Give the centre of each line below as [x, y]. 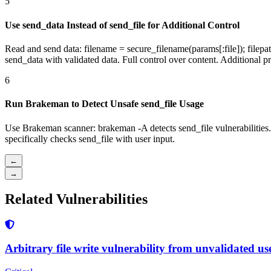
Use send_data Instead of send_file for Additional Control [122, 25]
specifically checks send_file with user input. [90, 139]
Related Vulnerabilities [76, 199]
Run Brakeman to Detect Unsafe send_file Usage [104, 104]
